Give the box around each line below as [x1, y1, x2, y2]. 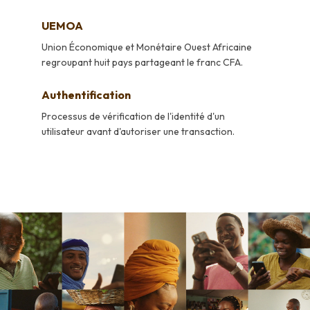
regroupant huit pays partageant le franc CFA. [42, 56, 243, 69]
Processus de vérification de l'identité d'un [42, 110, 225, 123]
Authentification [42, 88, 131, 102]
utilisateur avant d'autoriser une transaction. [42, 125, 235, 138]
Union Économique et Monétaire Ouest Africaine [42, 41, 252, 54]
